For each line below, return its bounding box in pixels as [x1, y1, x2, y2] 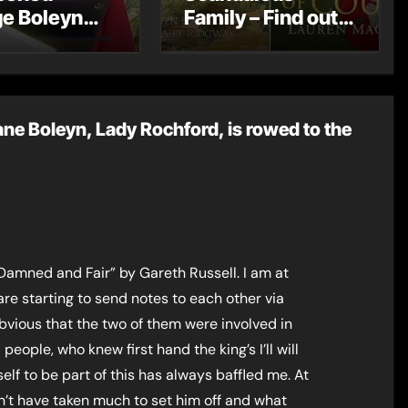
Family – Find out [184, 5, 339, 29]
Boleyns [184, 53, 260, 76]
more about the [184, 29, 326, 53]
